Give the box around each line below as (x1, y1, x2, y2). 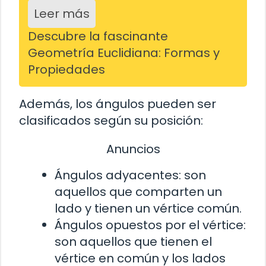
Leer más (34, 5, 90, 23)
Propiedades (28, 61, 105, 78)
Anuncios (106, 141, 160, 158)
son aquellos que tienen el (55, 233, 212, 250)
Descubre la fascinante (28, 28, 168, 45)
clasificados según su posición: (19, 112, 203, 129)
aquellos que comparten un (55, 183, 222, 200)
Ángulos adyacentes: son (55, 166, 206, 183)
